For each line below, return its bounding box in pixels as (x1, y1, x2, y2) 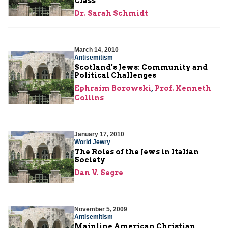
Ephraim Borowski (74, 83, 151, 92)
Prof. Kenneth (155, 83, 211, 92)
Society (74, 155, 105, 164)
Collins (74, 93, 104, 102)
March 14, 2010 (74, 46, 119, 53)
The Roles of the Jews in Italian (74, 147, 199, 156)
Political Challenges (74, 71, 156, 79)
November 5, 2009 (74, 205, 127, 213)
